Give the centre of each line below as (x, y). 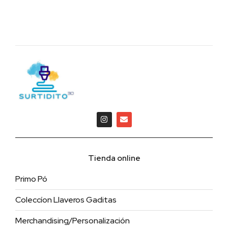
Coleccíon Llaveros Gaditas (66, 199)
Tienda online (114, 158)
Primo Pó (31, 179)
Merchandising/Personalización (73, 220)
